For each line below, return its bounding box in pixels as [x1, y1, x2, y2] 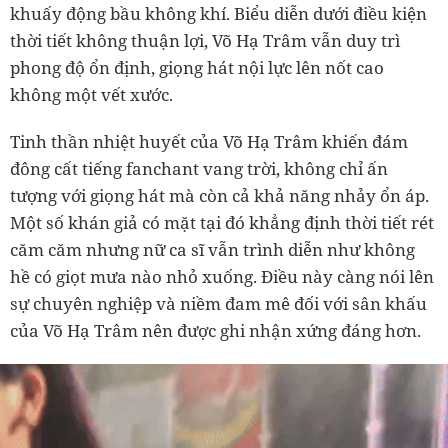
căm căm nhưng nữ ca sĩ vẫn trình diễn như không [10, 237, 415, 261]
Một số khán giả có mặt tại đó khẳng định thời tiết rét [10, 210, 434, 234]
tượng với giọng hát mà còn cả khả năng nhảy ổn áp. [10, 183, 429, 207]
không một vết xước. [10, 82, 173, 106]
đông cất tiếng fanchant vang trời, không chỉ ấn [10, 156, 388, 180]
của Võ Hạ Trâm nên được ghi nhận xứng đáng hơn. [10, 318, 421, 342]
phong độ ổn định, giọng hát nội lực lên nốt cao [10, 55, 384, 79]
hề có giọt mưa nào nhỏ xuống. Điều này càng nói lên [10, 264, 434, 288]
